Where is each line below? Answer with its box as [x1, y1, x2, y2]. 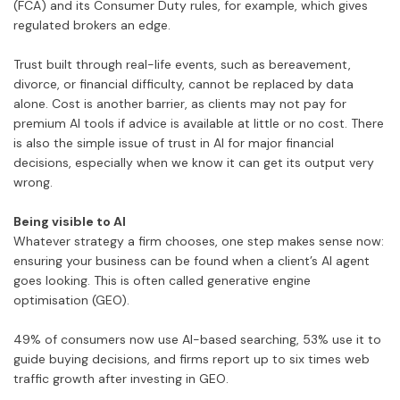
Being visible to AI [13, 213, 126, 230]
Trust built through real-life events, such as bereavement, [13, 56, 351, 73]
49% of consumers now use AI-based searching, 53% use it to [13, 331, 381, 348]
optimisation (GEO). [13, 292, 129, 309]
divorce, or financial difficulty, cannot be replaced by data [13, 76, 354, 93]
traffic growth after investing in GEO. [13, 371, 229, 387]
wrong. [13, 174, 53, 191]
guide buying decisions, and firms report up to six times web [13, 351, 370, 368]
